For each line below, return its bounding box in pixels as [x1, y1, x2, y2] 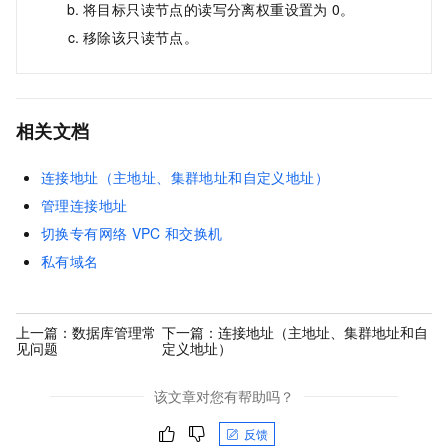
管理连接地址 [41, 195, 128, 216]
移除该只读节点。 [83, 26, 199, 47]
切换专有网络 [41, 223, 128, 244]
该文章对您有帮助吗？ [154, 386, 294, 407]
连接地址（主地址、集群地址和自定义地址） [41, 167, 329, 188]
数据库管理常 [72, 321, 156, 342]
